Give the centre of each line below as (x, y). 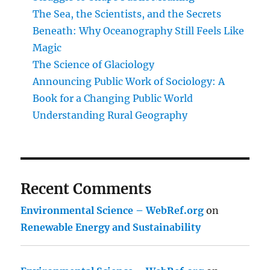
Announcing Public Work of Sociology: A (129, 81)
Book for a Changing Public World (113, 98)
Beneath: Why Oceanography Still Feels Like (139, 31)
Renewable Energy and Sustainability (111, 227)
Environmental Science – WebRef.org (112, 210)
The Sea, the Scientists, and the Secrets (127, 14)
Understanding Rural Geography (110, 115)
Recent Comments (86, 189)
